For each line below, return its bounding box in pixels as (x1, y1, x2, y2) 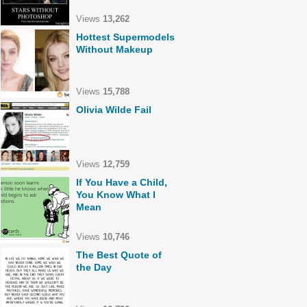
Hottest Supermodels (76, 32, 175, 42)
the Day (76, 262, 112, 273)
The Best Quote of (76, 249, 162, 260)
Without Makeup (76, 44, 153, 55)
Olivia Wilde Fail (76, 104, 151, 115)
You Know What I (76, 189, 156, 200)
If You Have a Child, (76, 177, 167, 188)
